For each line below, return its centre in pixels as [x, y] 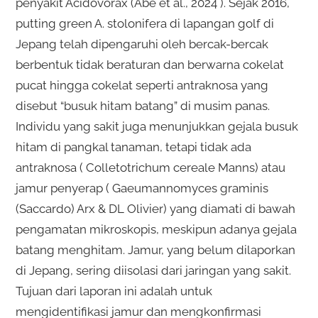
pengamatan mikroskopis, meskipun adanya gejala [156, 229]
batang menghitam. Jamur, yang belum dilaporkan [155, 250]
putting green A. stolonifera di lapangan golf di [144, 23]
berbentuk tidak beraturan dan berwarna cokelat [149, 64]
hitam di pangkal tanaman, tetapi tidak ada [133, 147]
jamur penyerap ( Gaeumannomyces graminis [142, 188]
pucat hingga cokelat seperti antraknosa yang [142, 85]
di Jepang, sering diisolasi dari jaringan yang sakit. [153, 270]
